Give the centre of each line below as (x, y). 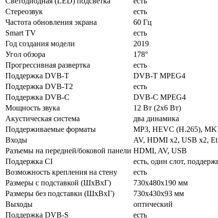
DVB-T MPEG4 (159, 75)
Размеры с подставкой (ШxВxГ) (58, 182)
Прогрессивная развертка (48, 65)
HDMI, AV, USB (160, 150)
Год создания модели (40, 43)
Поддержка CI (29, 161)
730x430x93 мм (159, 193)
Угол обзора (25, 54)
